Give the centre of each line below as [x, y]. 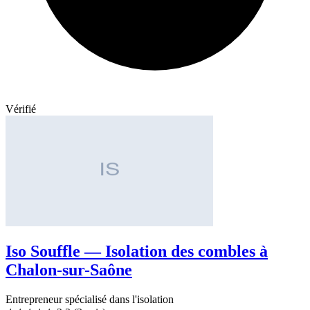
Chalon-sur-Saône [69, 270]
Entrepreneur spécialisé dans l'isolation [90, 300]
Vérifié [21, 109]
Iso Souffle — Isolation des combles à [137, 252]
